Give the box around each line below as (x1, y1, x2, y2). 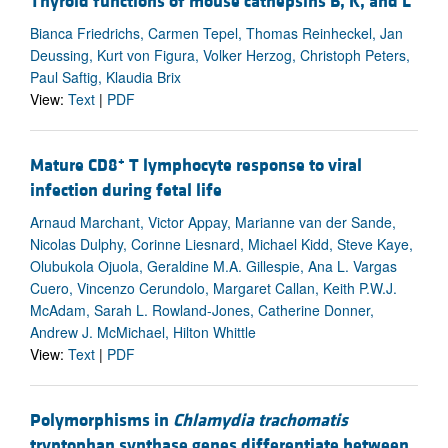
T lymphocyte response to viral (125, 154, 362, 178)
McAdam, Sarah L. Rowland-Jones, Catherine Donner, (30, 300, 374, 321)
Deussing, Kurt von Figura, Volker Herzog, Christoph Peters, (30, 44, 410, 65)
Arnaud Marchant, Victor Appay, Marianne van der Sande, (30, 212, 396, 233)
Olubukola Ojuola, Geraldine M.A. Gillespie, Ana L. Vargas (30, 256, 397, 277)
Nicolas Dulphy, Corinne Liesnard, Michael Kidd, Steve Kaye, (30, 234, 413, 255)
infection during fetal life (30, 179, 222, 203)
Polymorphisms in (30, 409, 173, 433)
